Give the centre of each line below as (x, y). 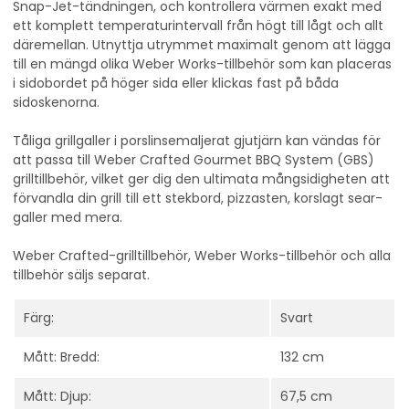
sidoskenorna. (56, 103)
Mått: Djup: (58, 397)
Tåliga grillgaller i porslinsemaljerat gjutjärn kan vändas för (197, 141)
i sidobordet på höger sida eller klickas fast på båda (176, 84)
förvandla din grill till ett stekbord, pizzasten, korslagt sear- (198, 199)
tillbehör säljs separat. (81, 275)
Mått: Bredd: (62, 357)
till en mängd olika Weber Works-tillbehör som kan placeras (202, 64)
